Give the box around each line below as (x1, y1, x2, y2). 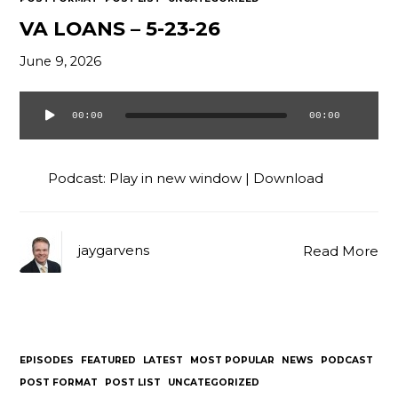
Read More (302, 243, 378, 259)
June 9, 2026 (20, 53, 102, 70)
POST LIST (105, 377, 162, 389)
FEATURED (81, 354, 137, 367)
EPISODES (20, 354, 75, 367)
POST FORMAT (20, 377, 99, 389)
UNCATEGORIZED (168, 377, 260, 389)
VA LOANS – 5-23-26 (20, 17, 221, 41)
